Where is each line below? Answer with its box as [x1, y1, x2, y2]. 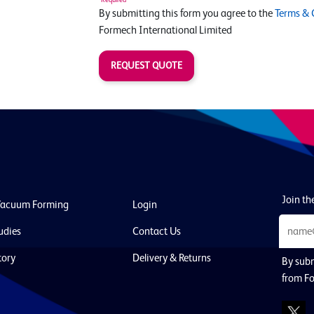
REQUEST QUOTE [111, 60, 182, 71]
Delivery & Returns [132, 253, 211, 264]
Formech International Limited [99, 25, 232, 36]
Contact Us [132, 226, 181, 238]
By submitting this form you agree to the [99, 8, 275, 19]
